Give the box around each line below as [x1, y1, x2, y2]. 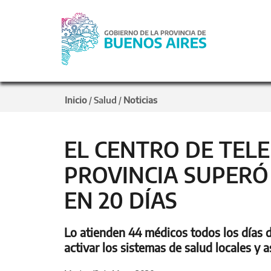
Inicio [65, 94, 87, 105]
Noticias [123, 94, 157, 105]
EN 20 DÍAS [64, 187, 177, 214]
